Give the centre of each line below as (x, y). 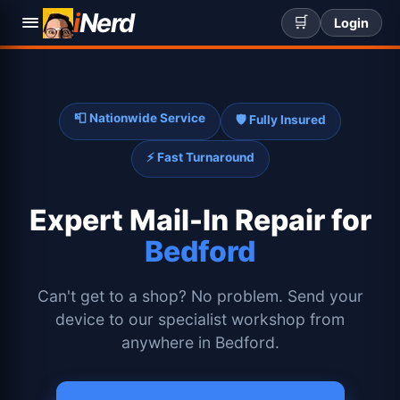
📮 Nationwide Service (140, 118)
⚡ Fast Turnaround (200, 157)
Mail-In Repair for (250, 220)
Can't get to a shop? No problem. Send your (200, 296)
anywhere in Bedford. (200, 342)
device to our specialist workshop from (200, 319)
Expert (79, 220)
